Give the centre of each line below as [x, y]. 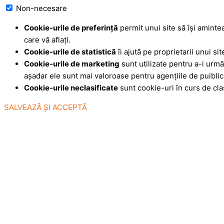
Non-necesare [41, 8]
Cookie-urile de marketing [72, 63]
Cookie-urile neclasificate [71, 87]
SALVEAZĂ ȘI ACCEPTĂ [45, 107]
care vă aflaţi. [47, 39]
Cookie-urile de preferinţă [71, 27]
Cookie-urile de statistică [70, 51]
